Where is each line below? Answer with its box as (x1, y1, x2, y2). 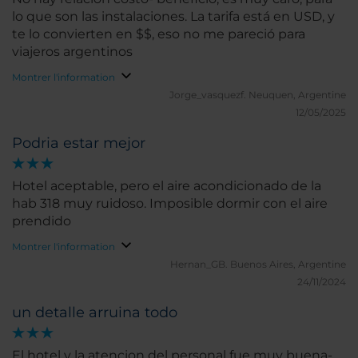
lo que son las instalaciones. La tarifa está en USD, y (12, 9, 190, 24)
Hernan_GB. (170, 258, 230, 270)
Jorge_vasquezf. (169, 89, 249, 101)
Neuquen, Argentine (249, 89, 346, 101)
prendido (12, 213, 71, 229)
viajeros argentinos (12, 44, 133, 59)
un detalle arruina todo (12, 304, 177, 321)
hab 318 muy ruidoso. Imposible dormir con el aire (12, 196, 328, 211)
